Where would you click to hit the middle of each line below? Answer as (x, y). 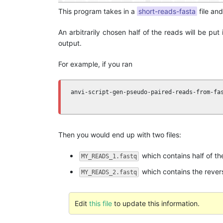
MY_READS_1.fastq (109, 156)
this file (100, 203)
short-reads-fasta (167, 11)
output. (70, 43)
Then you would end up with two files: (120, 135)
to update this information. (156, 203)
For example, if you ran (95, 64)
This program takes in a (98, 11)
